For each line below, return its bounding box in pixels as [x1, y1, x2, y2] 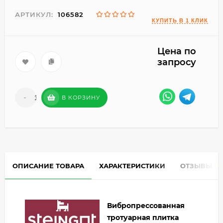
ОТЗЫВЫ [180, 162, 212, 170]
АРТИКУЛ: [15, 10, 53, 19]
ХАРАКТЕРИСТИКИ [99, 162, 165, 170]
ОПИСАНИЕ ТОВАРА [12, 162, 84, 170]
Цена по [157, 46, 196, 57]
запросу [157, 57, 196, 68]
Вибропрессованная [107, 201, 185, 211]
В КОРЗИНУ [62, 94, 101, 102]
